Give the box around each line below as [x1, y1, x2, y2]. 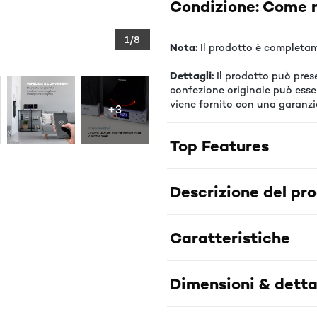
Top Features [170, 136, 269, 156]
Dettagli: [170, 69, 214, 82]
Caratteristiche [170, 228, 290, 248]
